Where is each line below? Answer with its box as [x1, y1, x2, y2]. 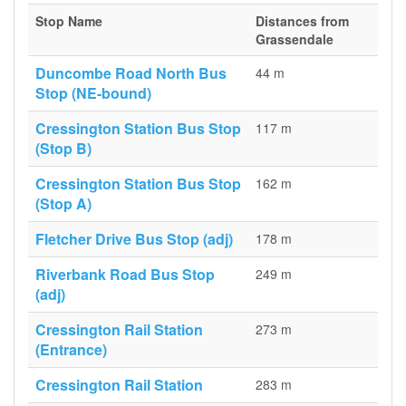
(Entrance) [35, 339, 107, 360]
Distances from [256, 12, 349, 30]
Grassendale [256, 30, 333, 48]
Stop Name [35, 12, 102, 30]
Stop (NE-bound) [35, 82, 151, 103]
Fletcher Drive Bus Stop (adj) [35, 228, 233, 249]
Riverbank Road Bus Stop [35, 264, 215, 285]
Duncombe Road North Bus [35, 63, 227, 83]
